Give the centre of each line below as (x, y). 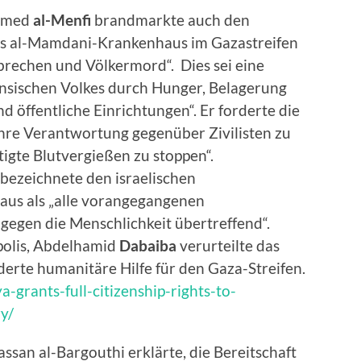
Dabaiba (148, 245)
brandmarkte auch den (170, 19)
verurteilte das (228, 245)
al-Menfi (62, 19)
